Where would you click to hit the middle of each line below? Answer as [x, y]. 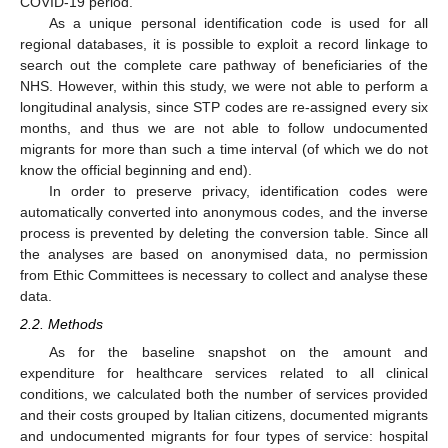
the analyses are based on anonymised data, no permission [224, 254]
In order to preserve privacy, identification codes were [238, 191]
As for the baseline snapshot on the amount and [238, 352]
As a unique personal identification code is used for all [238, 23]
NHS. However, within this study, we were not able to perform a [224, 86]
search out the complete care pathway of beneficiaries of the [224, 65]
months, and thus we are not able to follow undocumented [224, 128]
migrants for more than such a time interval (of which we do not [224, 149]
